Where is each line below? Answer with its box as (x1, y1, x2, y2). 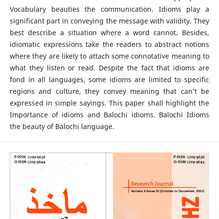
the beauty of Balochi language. (9, 121, 114, 131)
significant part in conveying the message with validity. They (9, 16, 210, 25)
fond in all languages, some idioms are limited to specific (9, 74, 210, 84)
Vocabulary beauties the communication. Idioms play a (9, 4, 210, 14)
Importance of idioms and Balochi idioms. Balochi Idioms (9, 109, 210, 119)
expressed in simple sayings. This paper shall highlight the (9, 98, 210, 108)
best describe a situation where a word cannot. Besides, (9, 27, 210, 37)
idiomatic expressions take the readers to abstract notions (9, 39, 210, 49)
